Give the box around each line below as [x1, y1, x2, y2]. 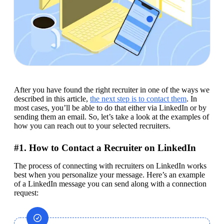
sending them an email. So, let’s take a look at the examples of [14, 112, 209, 121]
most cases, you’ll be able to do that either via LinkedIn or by [14, 103, 206, 112]
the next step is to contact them [90, 94, 186, 103]
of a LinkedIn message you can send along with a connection [14, 179, 206, 188]
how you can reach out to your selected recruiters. [14, 121, 170, 130]
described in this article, [14, 94, 90, 103]
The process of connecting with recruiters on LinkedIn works [14, 161, 206, 170]
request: [14, 188, 38, 197]
